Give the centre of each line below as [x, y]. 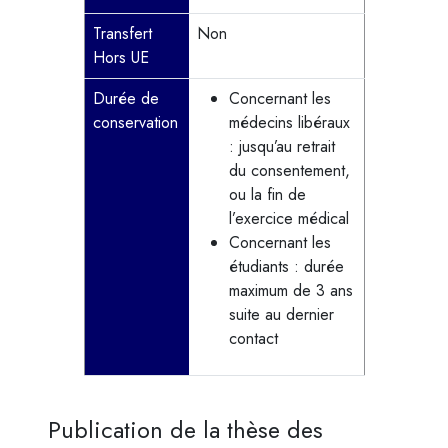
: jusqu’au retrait [281, 146]
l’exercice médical [288, 218]
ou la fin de [267, 194]
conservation [135, 122]
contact [253, 338]
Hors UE [120, 57]
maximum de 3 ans [290, 290]
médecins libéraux [289, 122]
